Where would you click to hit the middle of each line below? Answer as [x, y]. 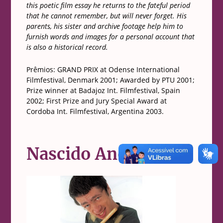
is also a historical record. [67, 47]
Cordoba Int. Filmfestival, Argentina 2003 [94, 111]
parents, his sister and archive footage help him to [105, 26]
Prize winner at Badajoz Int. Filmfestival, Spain [103, 91]
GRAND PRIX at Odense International [117, 70]
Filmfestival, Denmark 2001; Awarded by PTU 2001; [110, 80]
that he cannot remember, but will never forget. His [106, 16]
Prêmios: [41, 70]
